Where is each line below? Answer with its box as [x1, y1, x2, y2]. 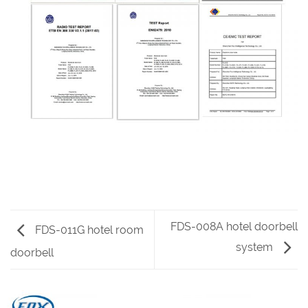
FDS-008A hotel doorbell [170, 219, 298, 233]
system [236, 240, 276, 254]
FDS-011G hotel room [32, 223, 144, 236]
